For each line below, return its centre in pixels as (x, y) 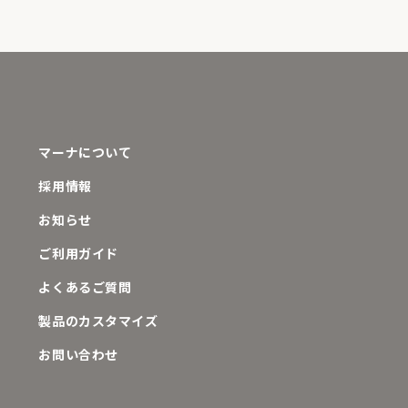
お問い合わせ (78, 354)
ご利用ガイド (78, 253)
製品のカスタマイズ (98, 321)
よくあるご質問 (85, 287)
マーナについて (85, 152)
